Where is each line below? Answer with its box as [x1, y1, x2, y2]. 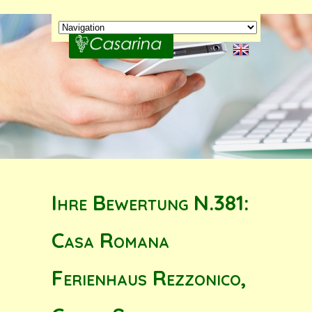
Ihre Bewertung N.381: [52, 189, 249, 216]
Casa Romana [52, 227, 169, 253]
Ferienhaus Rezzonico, [52, 265, 247, 291]
